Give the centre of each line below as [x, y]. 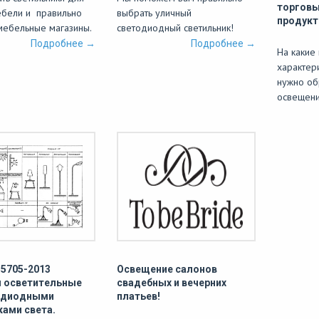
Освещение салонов [167, 269]
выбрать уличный [154, 13]
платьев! [138, 296]
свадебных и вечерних [172, 283]
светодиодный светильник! [175, 28]
